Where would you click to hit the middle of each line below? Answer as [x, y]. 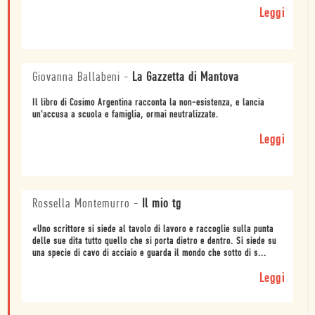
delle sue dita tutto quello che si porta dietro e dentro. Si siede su [154, 242]
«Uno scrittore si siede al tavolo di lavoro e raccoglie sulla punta [153, 230]
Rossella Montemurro [81, 205]
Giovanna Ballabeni [76, 78]
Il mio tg [162, 205]
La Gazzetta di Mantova [186, 78]
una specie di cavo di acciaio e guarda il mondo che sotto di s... [149, 254]
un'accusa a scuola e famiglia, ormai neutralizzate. [126, 115]
